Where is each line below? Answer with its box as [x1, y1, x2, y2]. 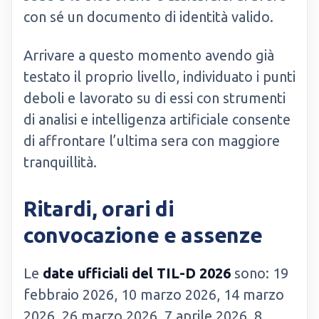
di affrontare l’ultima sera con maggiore [23, 132, 280, 149]
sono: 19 [231, 265, 288, 281]
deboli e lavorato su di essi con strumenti [23, 90, 286, 106]
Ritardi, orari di [23, 197, 174, 221]
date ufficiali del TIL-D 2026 [43, 265, 231, 281]
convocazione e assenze [23, 223, 263, 247]
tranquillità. [23, 154, 97, 170]
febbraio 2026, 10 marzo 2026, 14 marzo [23, 286, 284, 303]
